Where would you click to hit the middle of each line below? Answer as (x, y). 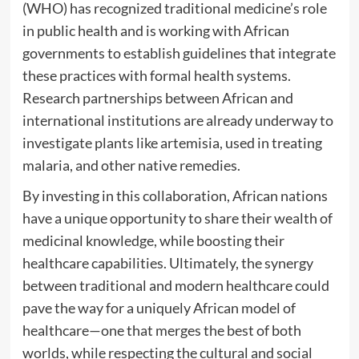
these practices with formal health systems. (156, 76)
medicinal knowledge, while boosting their (153, 241)
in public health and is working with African (155, 31)
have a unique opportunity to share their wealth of (177, 218)
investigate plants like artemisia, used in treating (172, 143)
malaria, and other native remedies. (131, 165)
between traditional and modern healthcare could (175, 286)
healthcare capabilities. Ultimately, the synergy (167, 263)
